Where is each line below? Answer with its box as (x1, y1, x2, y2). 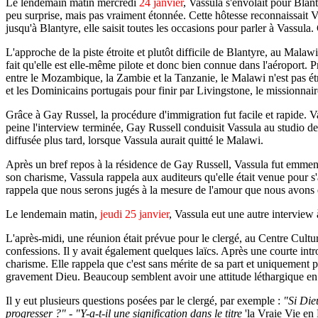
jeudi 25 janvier (100, 208, 169, 220)
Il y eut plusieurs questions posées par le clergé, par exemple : (6, 295, 283, 307)
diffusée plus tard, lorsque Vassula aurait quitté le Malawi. (6, 134, 263, 146)
